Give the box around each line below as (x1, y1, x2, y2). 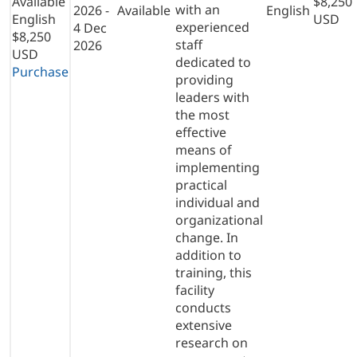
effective (175, 123, 226, 141)
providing (175, 70, 233, 88)
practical (175, 175, 227, 194)
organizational (175, 210, 263, 229)
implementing (175, 158, 260, 176)
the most (175, 105, 229, 124)
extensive (175, 316, 232, 334)
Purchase (12, 62, 69, 80)
